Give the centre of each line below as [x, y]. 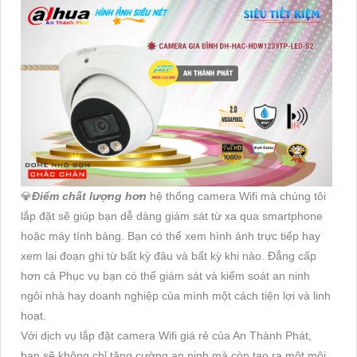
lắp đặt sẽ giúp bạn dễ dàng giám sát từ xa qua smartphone [172, 216]
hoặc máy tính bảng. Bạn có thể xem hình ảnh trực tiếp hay [171, 236]
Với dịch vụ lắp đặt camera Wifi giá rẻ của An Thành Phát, [166, 336]
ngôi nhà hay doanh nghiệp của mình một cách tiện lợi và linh [176, 296]
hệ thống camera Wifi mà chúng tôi [238, 196]
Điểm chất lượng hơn [91, 196]
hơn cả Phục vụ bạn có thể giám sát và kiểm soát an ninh [165, 276]
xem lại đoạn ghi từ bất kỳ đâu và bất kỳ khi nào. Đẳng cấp [169, 256]
